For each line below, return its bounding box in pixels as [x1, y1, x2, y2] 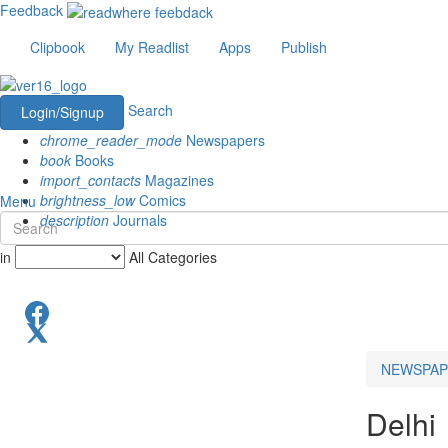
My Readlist [115, 37, 189, 58]
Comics [135, 189, 186, 210]
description [40, 209, 109, 230]
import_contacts [40, 169, 141, 190]
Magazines [141, 169, 214, 190]
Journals [109, 209, 167, 230]
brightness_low [40, 189, 135, 210]
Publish [281, 37, 327, 58]
